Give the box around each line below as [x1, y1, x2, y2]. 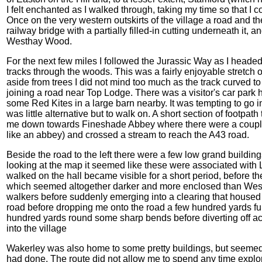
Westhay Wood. [6, 36, 72, 46]
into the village [6, 223, 67, 233]
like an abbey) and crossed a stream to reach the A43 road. [6, 129, 249, 140]
